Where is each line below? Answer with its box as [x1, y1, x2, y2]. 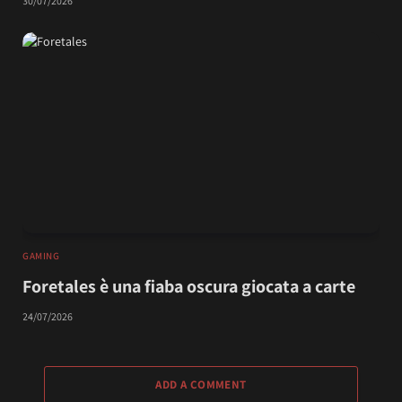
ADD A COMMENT [155, 376, 247, 392]
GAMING [22, 249, 60, 262]
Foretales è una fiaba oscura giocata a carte [22, 274, 355, 298]
